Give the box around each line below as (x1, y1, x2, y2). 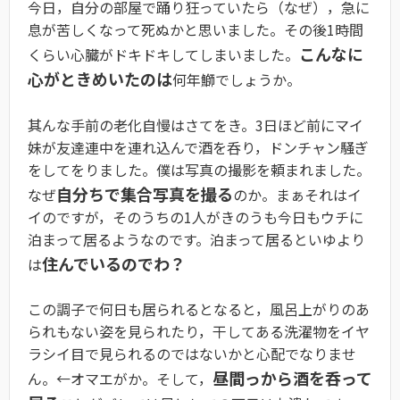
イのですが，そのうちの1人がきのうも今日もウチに (28, 205, 363, 228)
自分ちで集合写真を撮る (56, 181, 233, 205)
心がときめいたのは (28, 67, 172, 90)
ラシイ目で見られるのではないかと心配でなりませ (28, 343, 356, 365)
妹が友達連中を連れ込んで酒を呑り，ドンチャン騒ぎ (28, 136, 369, 158)
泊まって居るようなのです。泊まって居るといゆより (28, 228, 365, 250)
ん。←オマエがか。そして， (28, 368, 212, 390)
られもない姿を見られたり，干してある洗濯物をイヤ (28, 321, 370, 343)
